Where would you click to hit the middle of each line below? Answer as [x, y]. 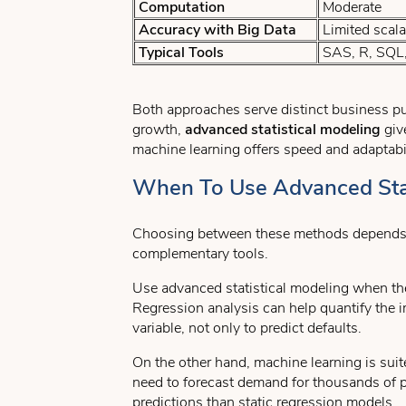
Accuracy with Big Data [216, 30]
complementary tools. [200, 254]
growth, [159, 130]
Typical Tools [179, 53]
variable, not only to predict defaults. [247, 328]
